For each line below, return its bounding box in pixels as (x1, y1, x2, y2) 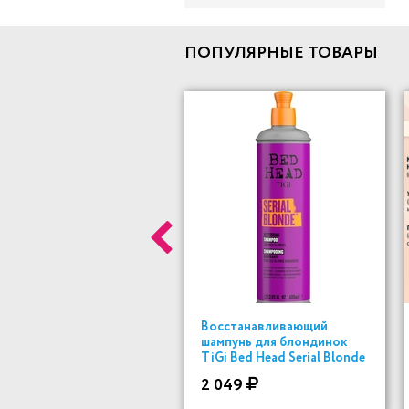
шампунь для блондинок (201, 333, 347, 351)
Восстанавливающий (201, 318, 328, 336)
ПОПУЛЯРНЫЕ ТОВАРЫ (184, 41, 378, 65)
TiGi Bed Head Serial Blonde (201, 349, 365, 367)
